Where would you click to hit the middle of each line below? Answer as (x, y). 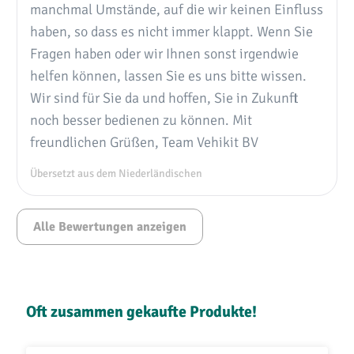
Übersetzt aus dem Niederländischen (116, 173)
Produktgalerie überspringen (102, 292)
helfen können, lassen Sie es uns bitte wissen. (168, 75)
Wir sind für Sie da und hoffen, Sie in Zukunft (164, 97)
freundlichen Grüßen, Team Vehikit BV (144, 141)
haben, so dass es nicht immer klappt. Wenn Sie (171, 30)
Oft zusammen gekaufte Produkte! (141, 311)
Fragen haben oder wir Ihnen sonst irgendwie (164, 53)
